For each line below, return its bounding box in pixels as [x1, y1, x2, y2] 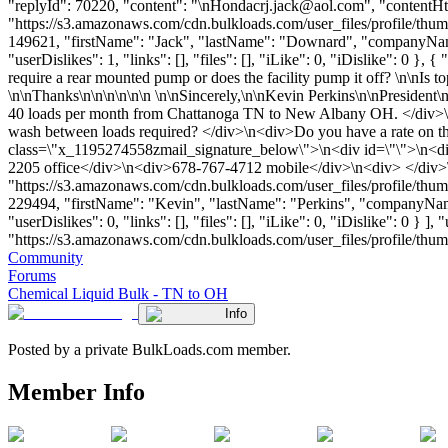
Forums [8, 266, 56, 284]
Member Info [8, 378, 145, 405]
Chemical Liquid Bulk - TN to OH [8, 284, 228, 302]
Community [8, 248, 83, 266]
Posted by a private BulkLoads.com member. [8, 340, 291, 358]
